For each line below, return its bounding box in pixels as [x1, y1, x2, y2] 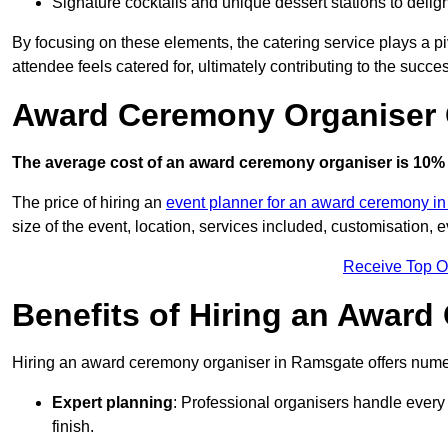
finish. [52, 418, 94, 436]
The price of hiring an [12, 194, 166, 212]
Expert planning [52, 394, 173, 412]
